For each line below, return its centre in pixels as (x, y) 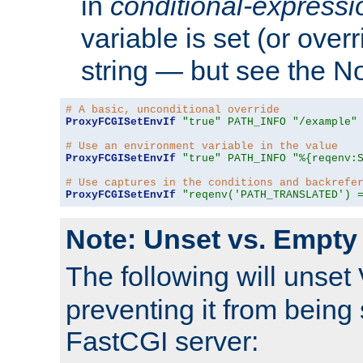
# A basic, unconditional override (173, 110)
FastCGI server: (162, 342)
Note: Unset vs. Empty (211, 239)
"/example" (325, 122)
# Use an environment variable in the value (202, 147)
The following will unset (212, 277)
